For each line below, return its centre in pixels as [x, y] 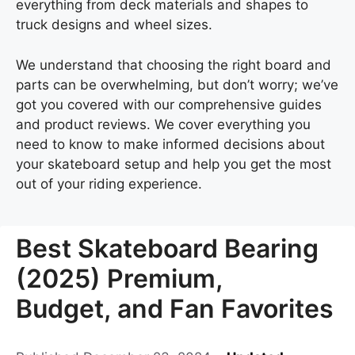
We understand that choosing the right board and [174, 65]
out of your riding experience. [109, 183]
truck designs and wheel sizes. [114, 25]
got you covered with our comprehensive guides [169, 104]
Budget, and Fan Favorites [175, 308]
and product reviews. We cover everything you [163, 124]
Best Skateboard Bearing [167, 248]
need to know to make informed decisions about [170, 144]
